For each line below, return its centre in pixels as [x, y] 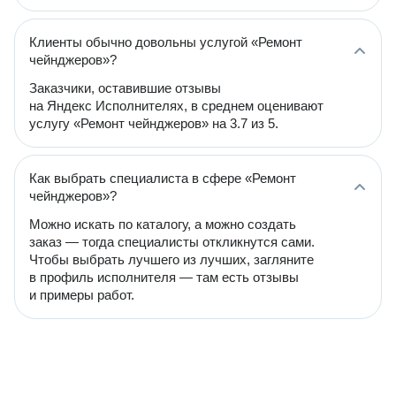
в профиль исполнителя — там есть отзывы [164, 277]
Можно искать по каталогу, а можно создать [163, 224]
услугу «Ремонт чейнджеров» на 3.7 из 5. [154, 123]
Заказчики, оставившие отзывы [125, 88]
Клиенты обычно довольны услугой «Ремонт [166, 42]
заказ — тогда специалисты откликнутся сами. [172, 242]
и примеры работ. [82, 295]
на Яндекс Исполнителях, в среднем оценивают [176, 106]
